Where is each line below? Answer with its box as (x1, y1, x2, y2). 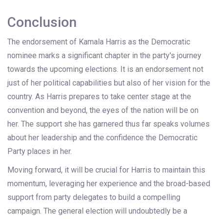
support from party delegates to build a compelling (7, 193, 180, 202)
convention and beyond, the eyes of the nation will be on (7, 106, 198, 115)
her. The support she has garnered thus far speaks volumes (7, 119, 210, 129)
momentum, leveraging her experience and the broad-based (7, 179, 210, 189)
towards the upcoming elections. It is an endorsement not (7, 65, 203, 74)
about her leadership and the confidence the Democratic (7, 133, 197, 143)
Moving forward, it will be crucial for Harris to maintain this (7, 165, 205, 175)
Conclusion (7, 14, 77, 31)
